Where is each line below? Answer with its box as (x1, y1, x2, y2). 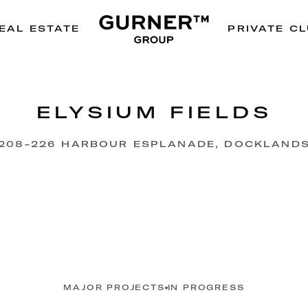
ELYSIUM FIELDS (36, 102, 272, 122)
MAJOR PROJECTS (63, 283, 165, 292)
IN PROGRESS (167, 283, 245, 292)
